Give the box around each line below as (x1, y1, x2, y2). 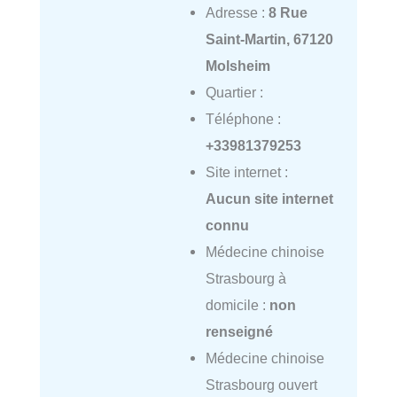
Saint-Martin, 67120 (205, 31, 333, 48)
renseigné (205, 323, 273, 340)
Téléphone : (205, 111, 281, 128)
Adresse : (205, 4, 269, 21)
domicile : (205, 297, 269, 314)
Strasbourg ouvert (205, 377, 317, 393)
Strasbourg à (205, 270, 286, 287)
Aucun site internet (205, 191, 333, 207)
